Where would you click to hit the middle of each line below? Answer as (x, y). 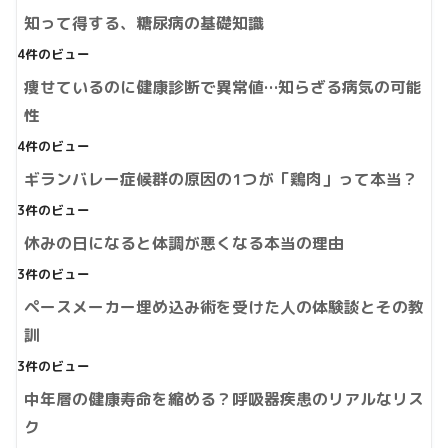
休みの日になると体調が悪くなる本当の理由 (184, 243)
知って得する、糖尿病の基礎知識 (144, 23)
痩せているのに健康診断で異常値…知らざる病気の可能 (223, 87)
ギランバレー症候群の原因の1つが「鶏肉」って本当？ (221, 179)
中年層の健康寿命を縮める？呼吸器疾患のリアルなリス (224, 399)
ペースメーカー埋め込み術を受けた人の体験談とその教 (224, 307)
